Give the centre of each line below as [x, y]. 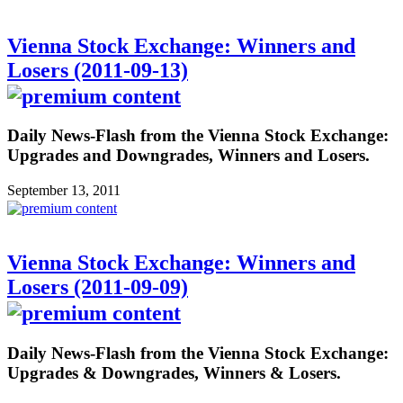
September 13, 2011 [64, 191]
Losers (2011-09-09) [98, 287]
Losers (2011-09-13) [98, 70]
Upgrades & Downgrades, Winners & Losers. [174, 373]
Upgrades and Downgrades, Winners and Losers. [188, 156]
